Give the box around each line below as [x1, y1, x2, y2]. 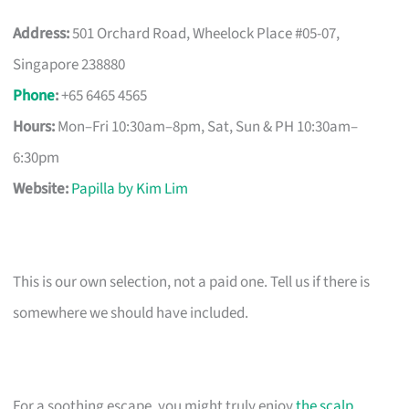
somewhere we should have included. [13, 301, 249, 324]
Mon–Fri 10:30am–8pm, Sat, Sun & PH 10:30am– [55, 115, 359, 138]
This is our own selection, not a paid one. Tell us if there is [13, 270, 371, 293]
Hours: [13, 115, 56, 138]
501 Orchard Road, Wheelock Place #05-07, [69, 22, 341, 45]
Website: [13, 177, 69, 200]
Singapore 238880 [13, 53, 126, 76]
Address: [13, 22, 70, 45]
